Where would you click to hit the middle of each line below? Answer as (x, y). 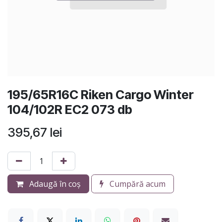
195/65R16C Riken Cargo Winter (101, 94)
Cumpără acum (137, 184)
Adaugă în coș (54, 184)
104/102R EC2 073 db (70, 109)
